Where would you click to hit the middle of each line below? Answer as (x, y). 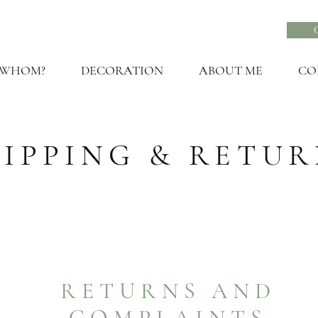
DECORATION (122, 70)
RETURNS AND (168, 291)
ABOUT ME (231, 70)
